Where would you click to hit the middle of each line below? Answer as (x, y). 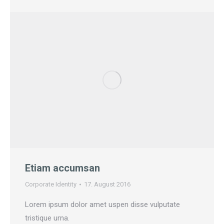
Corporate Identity (51, 184)
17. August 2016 (107, 184)
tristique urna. (47, 218)
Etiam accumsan (62, 168)
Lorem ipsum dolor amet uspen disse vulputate (102, 205)
